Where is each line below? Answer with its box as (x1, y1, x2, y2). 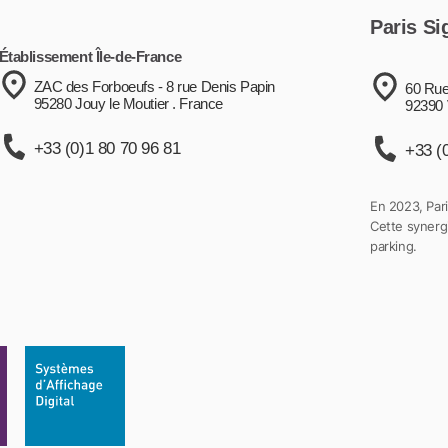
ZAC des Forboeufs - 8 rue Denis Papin (33, 77, 276, 95)
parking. (370, 237, 417, 254)
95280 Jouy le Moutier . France (33, 94, 223, 112)
